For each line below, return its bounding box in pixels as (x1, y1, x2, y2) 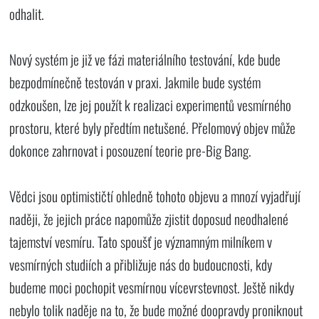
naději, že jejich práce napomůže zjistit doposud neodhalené (9, 208, 289, 229)
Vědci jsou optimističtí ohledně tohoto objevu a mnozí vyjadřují (9, 185, 301, 206)
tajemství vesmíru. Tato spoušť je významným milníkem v (9, 231, 273, 252)
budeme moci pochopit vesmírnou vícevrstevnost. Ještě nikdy (9, 276, 295, 298)
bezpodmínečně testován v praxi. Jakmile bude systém (9, 71, 261, 93)
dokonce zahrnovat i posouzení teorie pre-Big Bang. (9, 140, 252, 161)
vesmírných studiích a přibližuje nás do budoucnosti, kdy (9, 253, 273, 275)
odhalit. (9, 3, 45, 24)
